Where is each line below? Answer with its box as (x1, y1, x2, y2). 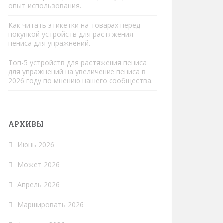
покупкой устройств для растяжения (8, 29, 133, 39)
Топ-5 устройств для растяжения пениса (8, 58, 147, 67)
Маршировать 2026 (17, 200, 84, 209)
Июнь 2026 (17, 140, 54, 149)
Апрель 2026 (17, 180, 60, 189)
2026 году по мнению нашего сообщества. (8, 76, 153, 85)
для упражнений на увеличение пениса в (8, 67, 146, 76)
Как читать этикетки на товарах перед (8, 20, 140, 30)
